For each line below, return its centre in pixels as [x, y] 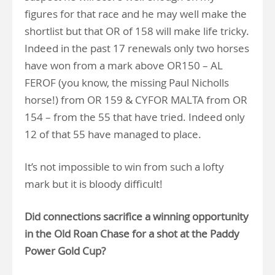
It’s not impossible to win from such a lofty [124, 167]
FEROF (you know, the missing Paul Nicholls [127, 83]
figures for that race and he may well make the [136, 14]
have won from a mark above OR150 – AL [124, 66]
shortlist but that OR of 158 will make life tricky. [137, 31]
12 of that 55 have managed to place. [113, 134]
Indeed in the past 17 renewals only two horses [137, 48]
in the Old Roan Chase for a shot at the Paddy [132, 234]
